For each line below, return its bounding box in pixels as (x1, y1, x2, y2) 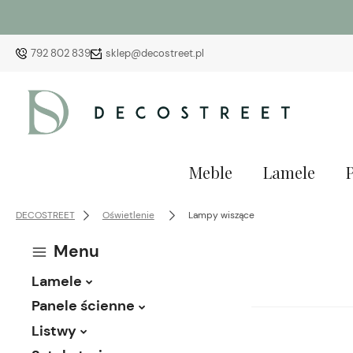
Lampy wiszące (188, 208, 255, 221)
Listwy (32, 321, 76, 340)
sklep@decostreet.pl (106, 46, 204, 60)
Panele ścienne (32, 296, 135, 316)
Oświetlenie (102, 208, 154, 221)
